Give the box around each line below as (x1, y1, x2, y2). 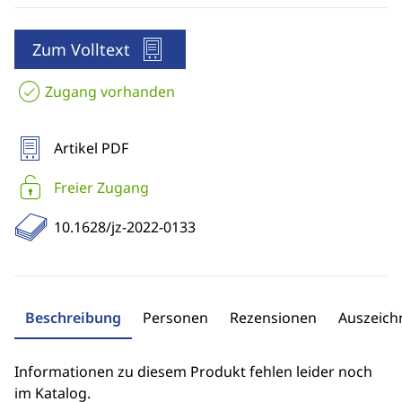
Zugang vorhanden (45, 82, 175, 101)
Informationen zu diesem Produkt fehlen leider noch (14, 362, 372, 381)
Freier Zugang (54, 178, 149, 197)
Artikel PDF (54, 138, 128, 158)
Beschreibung (25, 308, 121, 328)
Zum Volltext (32, 39, 130, 60)
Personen (143, 308, 208, 328)
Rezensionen (230, 308, 317, 328)
